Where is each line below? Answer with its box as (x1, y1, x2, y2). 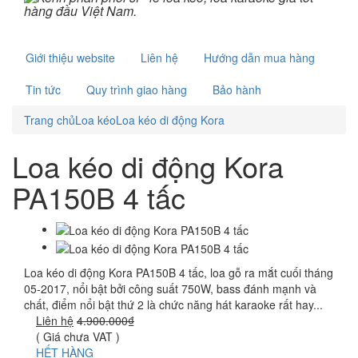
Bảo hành (213, 82, 261, 97)
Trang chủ (24, 112, 75, 128)
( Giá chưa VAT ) (36, 328, 120, 344)
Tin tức (26, 82, 61, 97)
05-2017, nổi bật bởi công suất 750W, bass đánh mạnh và (24, 280, 316, 296)
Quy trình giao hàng (86, 82, 187, 97)
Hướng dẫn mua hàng (204, 50, 315, 66)
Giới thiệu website (26, 50, 115, 66)
